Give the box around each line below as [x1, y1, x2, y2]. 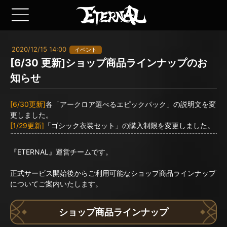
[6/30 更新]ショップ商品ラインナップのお [10, 57, 207, 69]
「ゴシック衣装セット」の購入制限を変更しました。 [44, 121, 214, 130]
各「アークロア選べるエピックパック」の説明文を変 [46, 100, 216, 108]
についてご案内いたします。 [10, 179, 102, 188]
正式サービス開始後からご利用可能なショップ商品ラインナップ [10, 169, 216, 177]
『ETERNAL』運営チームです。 [10, 147, 112, 156]
